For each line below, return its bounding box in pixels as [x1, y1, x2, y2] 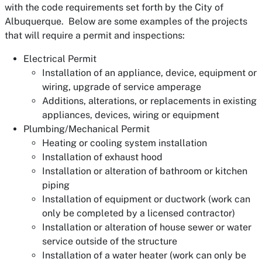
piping [42, 180, 70, 191]
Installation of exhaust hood [42, 151, 163, 163]
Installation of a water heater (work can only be [42, 250, 246, 261]
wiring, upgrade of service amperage [42, 81, 201, 92]
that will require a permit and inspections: [5, 30, 185, 41]
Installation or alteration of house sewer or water [42, 222, 251, 233]
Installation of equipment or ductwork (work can [42, 194, 250, 205]
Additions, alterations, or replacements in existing [42, 95, 257, 106]
